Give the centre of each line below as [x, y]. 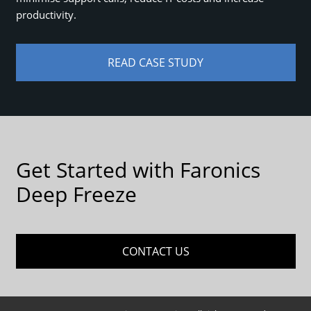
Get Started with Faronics [138, 170]
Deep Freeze [76, 194]
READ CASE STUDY [155, 62]
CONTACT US [155, 251]
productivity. [46, 15]
